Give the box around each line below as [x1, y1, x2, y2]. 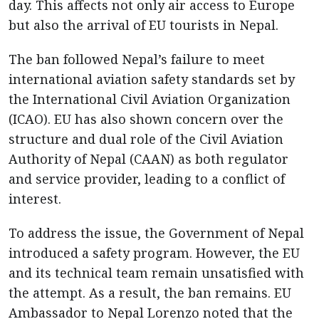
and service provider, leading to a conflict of [9, 170, 285, 187]
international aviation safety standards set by [9, 70, 295, 88]
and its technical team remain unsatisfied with [9, 264, 304, 281]
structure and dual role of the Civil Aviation [9, 130, 283, 147]
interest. [9, 190, 61, 207]
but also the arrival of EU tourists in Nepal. [9, 16, 278, 33]
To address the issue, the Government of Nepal [9, 224, 304, 241]
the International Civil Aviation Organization [9, 90, 291, 108]
